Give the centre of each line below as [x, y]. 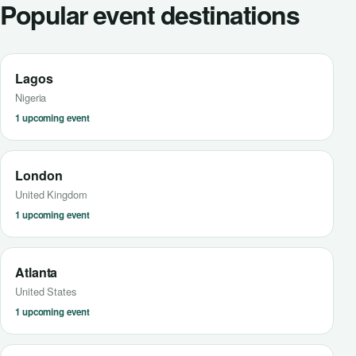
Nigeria [31, 97]
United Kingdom [51, 194]
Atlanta [37, 272]
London [39, 175]
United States [46, 291]
